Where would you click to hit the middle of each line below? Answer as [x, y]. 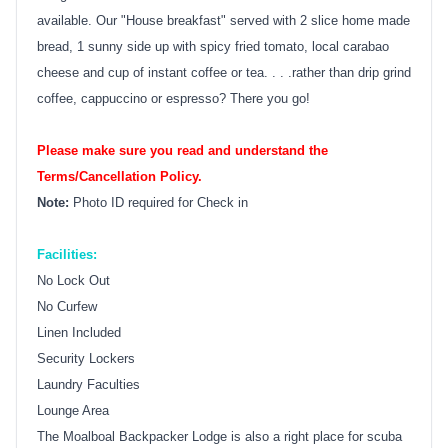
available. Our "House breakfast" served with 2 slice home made [223, 20]
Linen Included [79, 332]
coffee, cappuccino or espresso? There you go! [173, 98]
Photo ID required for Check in [160, 202]
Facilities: [67, 254]
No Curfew [67, 306]
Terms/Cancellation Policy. [119, 176]
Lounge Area [73, 410]
